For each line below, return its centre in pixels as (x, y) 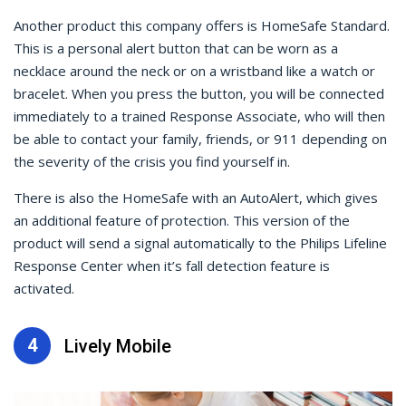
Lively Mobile (118, 346)
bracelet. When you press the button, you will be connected (199, 94)
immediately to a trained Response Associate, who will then (199, 116)
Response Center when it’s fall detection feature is (172, 266)
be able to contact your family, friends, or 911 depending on (200, 139)
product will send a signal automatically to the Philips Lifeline (200, 243)
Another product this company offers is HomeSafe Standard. (202, 26)
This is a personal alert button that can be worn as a (176, 48)
